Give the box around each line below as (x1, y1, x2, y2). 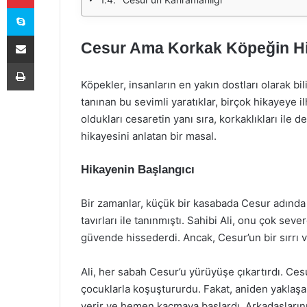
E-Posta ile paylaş (34, 29, 60, 40)
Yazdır (34, 57, 60, 68)
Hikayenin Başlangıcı (81, 163, 195, 176)
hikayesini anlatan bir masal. (81, 130, 217, 143)
